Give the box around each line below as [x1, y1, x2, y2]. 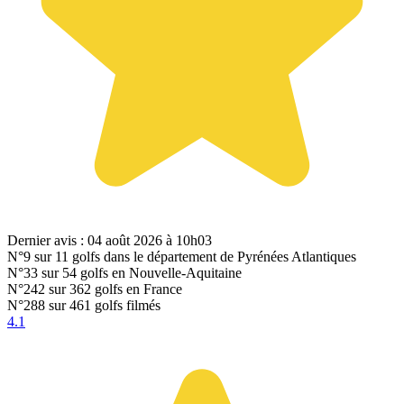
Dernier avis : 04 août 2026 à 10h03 [7, 232, 212, 248]
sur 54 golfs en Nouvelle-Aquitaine [38, 264, 242, 280]
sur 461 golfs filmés [45, 297, 161, 313]
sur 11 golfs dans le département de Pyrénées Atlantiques [31, 248, 356, 264]
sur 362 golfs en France [45, 280, 182, 297]
